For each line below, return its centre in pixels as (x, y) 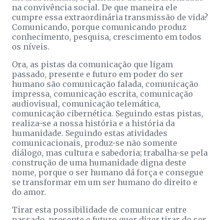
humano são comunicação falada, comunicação (105, 84)
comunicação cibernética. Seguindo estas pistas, (108, 114)
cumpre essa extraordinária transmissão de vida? (110, 17)
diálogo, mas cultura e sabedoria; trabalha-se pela (110, 153)
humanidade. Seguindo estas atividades (90, 133)
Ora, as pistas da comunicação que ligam (92, 65)
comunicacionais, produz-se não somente (95, 143)
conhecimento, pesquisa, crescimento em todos (107, 37)
